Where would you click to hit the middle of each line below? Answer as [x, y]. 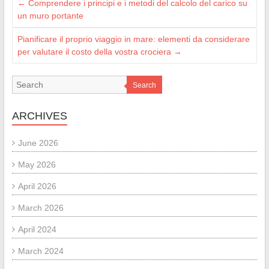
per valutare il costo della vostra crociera [95, 51]
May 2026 [37, 164]
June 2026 [38, 143]
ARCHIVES [39, 116]
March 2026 [41, 207]
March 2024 [41, 251]
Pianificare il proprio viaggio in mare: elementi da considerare [133, 39]
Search [144, 85]
